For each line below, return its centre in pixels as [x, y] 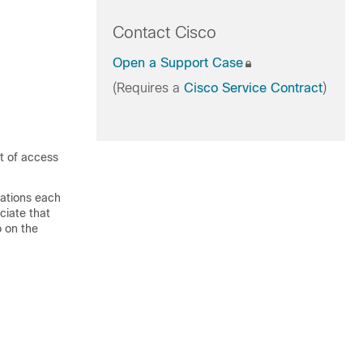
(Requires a [148, 88]
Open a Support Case [177, 63]
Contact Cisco [164, 32]
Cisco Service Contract [253, 88]
